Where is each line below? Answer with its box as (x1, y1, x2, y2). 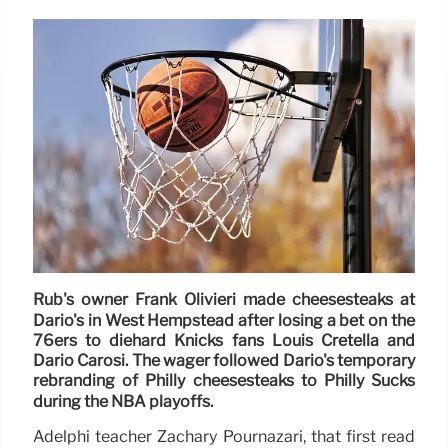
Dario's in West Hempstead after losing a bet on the (33, 310, 415, 330)
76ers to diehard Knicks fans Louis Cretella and (33, 331, 415, 351)
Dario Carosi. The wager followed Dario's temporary (33, 351, 415, 371)
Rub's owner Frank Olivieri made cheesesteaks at (33, 290, 415, 310)
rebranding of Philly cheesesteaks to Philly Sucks (33, 371, 415, 391)
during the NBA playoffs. (33, 392, 213, 412)
